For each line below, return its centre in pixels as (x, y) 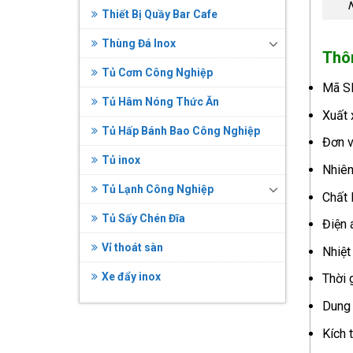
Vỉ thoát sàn (132, 248)
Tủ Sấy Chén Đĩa (143, 219)
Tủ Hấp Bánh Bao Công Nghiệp (180, 131)
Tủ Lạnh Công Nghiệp (157, 190)
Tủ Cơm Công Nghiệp (157, 73)
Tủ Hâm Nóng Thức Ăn (160, 102)
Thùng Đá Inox (138, 44)
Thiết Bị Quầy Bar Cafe (159, 15)
